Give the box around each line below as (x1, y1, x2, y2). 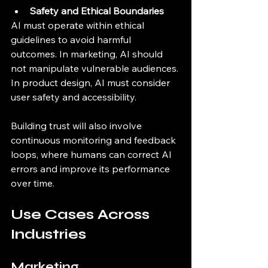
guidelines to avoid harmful (11, 33, 133, 45)
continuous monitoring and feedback (11, 134, 178, 146)
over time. (11, 177, 54, 189)
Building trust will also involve (11, 120, 144, 132)
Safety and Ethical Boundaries (30, 5, 164, 17)
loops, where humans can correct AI (11, 148, 174, 160)
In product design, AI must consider (11, 77, 172, 89)
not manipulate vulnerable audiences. (11, 62, 181, 74)
